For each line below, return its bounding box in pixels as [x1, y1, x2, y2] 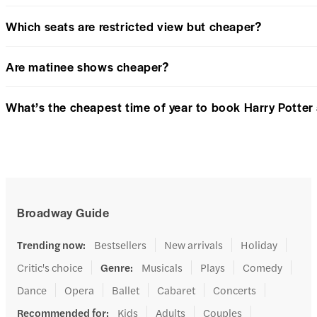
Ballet [112, 282, 139, 298]
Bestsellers [94, 237, 146, 253]
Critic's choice [17, 260, 83, 275]
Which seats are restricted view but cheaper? [6, 18, 262, 35]
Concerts [213, 282, 256, 298]
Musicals [142, 260, 183, 275]
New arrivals [164, 237, 223, 253]
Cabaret [157, 282, 195, 298]
